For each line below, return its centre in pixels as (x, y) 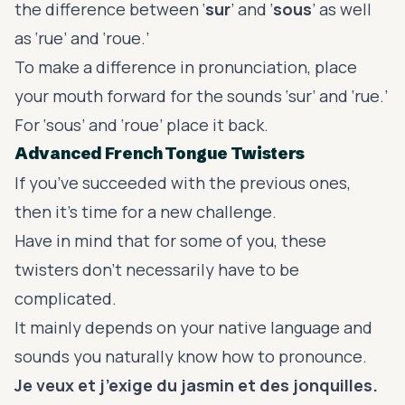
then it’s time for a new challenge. (147, 211)
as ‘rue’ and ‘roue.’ (84, 38)
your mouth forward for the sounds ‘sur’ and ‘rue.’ (201, 95)
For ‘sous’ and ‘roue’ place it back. (141, 124)
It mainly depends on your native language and (193, 327)
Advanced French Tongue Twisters (160, 153)
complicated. (67, 298)
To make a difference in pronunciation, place (186, 66)
